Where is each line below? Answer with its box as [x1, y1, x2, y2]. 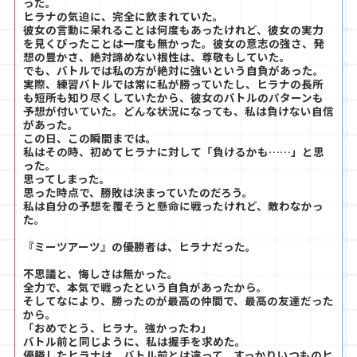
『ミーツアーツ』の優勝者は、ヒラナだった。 [23, 237, 257, 254]
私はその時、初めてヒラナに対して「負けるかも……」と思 [23, 143, 324, 159]
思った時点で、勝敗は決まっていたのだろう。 [23, 183, 253, 200]
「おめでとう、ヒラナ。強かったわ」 [23, 319, 212, 335]
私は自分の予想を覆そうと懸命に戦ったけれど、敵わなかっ [23, 197, 324, 214]
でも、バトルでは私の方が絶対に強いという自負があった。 [23, 61, 324, 78]
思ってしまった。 [23, 170, 111, 186]
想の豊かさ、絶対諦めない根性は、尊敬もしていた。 [23, 48, 291, 65]
